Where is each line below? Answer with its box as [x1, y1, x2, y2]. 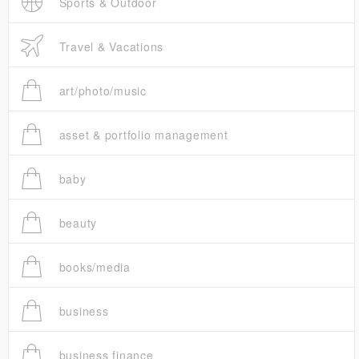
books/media [54, 259, 131, 276]
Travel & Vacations [54, 38, 163, 55]
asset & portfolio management [54, 127, 228, 143]
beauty [54, 215, 97, 232]
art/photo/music [54, 83, 147, 99]
